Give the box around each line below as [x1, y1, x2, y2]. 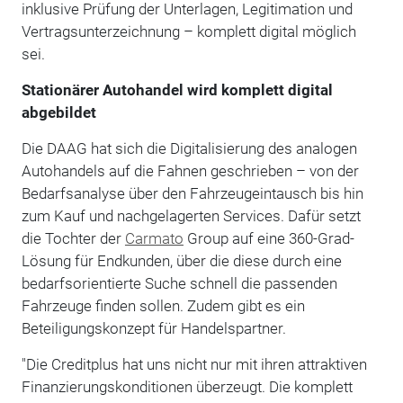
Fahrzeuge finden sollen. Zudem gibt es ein [21, 296, 305, 315]
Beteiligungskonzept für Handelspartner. [21, 318, 286, 337]
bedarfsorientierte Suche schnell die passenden [21, 273, 337, 292]
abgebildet [21, 103, 96, 121]
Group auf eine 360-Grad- [183, 228, 354, 247]
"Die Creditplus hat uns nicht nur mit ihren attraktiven [21, 354, 367, 373]
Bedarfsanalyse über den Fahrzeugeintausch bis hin [21, 184, 363, 202]
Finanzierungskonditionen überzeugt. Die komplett [21, 377, 353, 396]
